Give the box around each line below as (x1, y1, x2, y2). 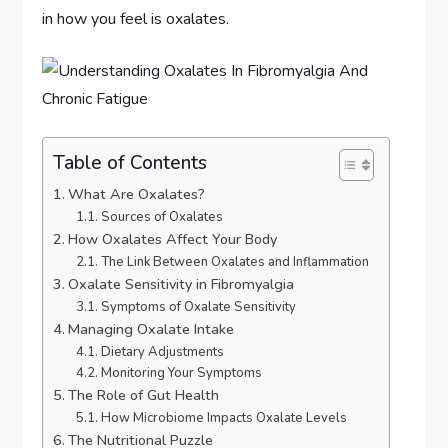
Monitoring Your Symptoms (100, 363, 262, 382)
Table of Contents (53, 149, 208, 176)
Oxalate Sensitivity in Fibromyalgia (68, 273, 295, 294)
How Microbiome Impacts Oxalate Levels (100, 408, 347, 427)
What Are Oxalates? (68, 183, 206, 204)
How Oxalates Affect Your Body (68, 228, 278, 249)
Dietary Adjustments (100, 342, 224, 361)
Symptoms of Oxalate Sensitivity (100, 297, 296, 316)
